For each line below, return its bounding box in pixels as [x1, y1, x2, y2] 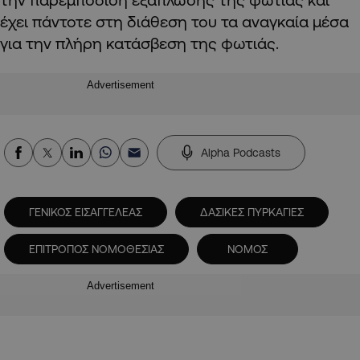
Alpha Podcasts [201, 145, 280, 159]
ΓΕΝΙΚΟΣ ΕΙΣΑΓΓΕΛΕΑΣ [29, 205, 142, 219]
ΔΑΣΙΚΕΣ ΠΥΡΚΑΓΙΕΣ [200, 205, 304, 219]
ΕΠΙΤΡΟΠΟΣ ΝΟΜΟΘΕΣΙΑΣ [29, 242, 164, 256]
